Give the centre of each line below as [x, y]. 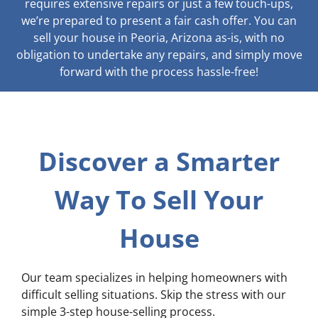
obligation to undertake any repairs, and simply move [159, 55]
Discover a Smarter [159, 162]
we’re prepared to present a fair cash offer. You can [159, 21]
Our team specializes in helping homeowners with [154, 278]
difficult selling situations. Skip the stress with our [154, 295]
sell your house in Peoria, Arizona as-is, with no [159, 38]
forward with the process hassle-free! [159, 72]
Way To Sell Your [159, 200]
